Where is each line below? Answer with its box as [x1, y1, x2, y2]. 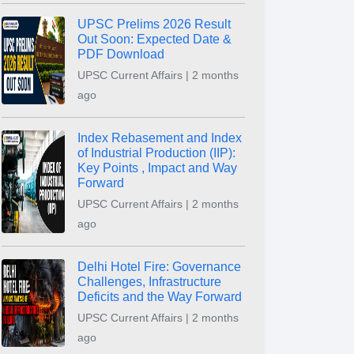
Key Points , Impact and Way [77, 161, 237, 175]
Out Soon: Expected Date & [77, 32, 232, 46]
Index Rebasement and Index [77, 131, 242, 145]
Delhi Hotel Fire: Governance [77, 260, 241, 273]
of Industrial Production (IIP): [77, 146, 235, 160]
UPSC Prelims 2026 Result [77, 17, 231, 31]
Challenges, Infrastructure [77, 275, 221, 288]
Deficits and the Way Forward [77, 290, 242, 303]
